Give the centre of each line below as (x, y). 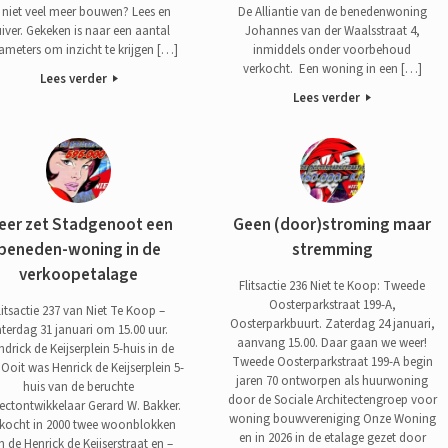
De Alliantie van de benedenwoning (332, 11)
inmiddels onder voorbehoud (332, 49)
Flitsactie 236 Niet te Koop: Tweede (332, 285)
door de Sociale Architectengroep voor (332, 399)
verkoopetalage (79, 275)
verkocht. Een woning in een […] (332, 68)
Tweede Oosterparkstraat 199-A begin (332, 361)
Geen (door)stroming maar (332, 225)
